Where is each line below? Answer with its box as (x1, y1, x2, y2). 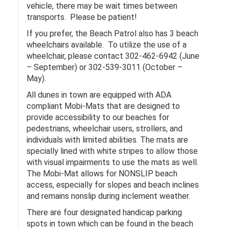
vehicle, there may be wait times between (27, 1, 177, 11)
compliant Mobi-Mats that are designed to (27, 101, 180, 111)
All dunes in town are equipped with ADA (27, 90, 171, 100)
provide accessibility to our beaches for (27, 112, 169, 122)
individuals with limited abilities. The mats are (27, 135, 188, 145)
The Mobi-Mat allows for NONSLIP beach (27, 169, 177, 178)
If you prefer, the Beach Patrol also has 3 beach (27, 29, 198, 38)
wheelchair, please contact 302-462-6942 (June (27, 51, 199, 61)
